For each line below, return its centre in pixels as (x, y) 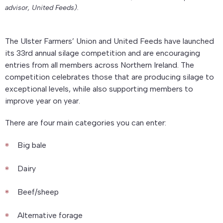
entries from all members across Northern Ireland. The (100, 65)
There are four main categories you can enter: (86, 122)
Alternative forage (50, 215)
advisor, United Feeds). (42, 7)
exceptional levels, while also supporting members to (99, 89)
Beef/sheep (38, 192)
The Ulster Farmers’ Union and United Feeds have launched (110, 41)
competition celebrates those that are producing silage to (110, 77)
